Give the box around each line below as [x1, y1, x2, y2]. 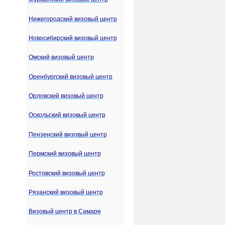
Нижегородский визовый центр [28, 15, 117, 23]
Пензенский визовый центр [28, 131, 107, 138]
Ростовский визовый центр [28, 169, 105, 177]
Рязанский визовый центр [28, 189, 103, 196]
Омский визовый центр [28, 54, 94, 61]
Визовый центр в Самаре [28, 208, 101, 215]
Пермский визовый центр [28, 150, 101, 158]
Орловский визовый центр [28, 92, 103, 100]
